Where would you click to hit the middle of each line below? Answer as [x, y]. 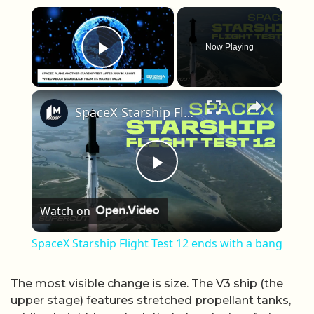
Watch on [65, 211]
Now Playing [230, 47]
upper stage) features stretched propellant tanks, [151, 300]
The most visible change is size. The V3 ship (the [147, 283]
